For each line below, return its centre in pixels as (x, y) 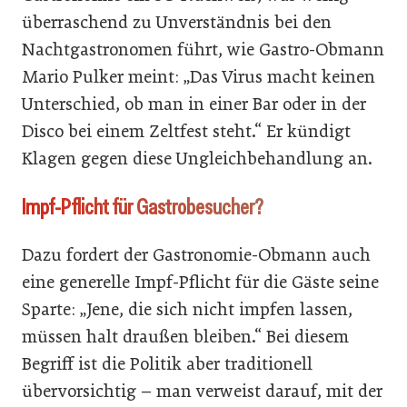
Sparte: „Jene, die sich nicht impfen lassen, (187, 309)
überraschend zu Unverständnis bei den (177, 22)
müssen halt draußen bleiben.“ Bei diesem (185, 337)
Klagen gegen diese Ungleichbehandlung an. (197, 159)
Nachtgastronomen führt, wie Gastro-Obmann (203, 50)
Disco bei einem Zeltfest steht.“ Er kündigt (186, 131)
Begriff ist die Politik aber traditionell (167, 364)
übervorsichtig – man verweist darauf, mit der (202, 391)
